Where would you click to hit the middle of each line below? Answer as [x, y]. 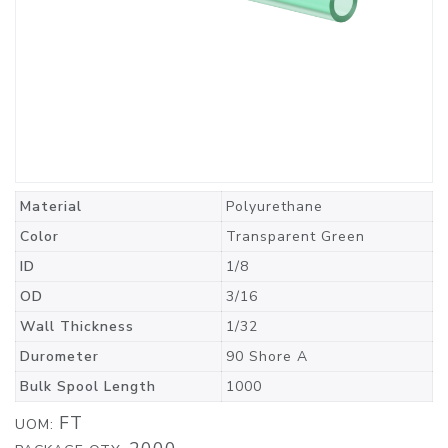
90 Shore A [267, 356]
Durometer [59, 356]
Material [51, 206]
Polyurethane [274, 206]
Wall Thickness [77, 326]
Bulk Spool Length [88, 386]
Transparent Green [295, 236]
